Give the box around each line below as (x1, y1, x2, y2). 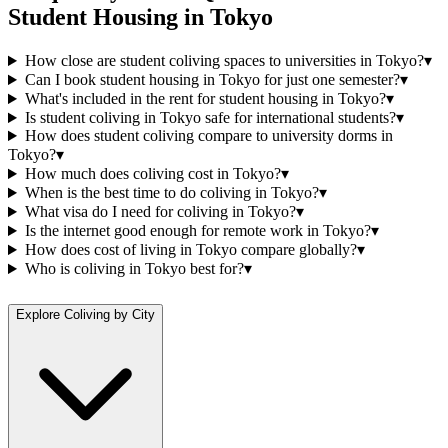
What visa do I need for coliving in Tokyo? (24, 203, 296, 221)
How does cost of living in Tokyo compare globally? (24, 241, 357, 259)
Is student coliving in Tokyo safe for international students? (24, 109, 396, 127)
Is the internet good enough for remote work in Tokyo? (24, 222, 371, 240)
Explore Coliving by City (16, 307, 155, 323)
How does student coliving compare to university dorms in (24, 127, 393, 145)
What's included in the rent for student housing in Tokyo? (24, 90, 386, 108)
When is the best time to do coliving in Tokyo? (24, 184, 319, 202)
